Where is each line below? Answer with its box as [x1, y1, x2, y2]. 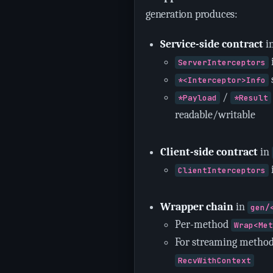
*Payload [178, 93, 218, 103]
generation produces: [146, 8, 238, 21]
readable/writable [175, 108, 255, 121]
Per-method [175, 218, 231, 231]
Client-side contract [160, 146, 258, 158]
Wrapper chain [160, 200, 233, 213]
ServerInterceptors [178, 57, 266, 68]
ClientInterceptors [178, 165, 266, 175]
